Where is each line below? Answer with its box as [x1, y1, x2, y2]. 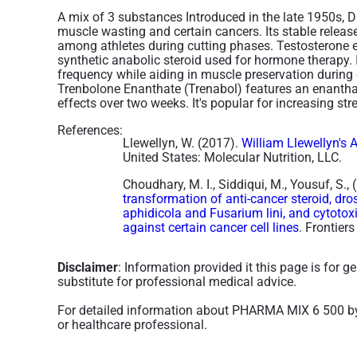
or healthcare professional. [57, 317, 207, 332]
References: [57, 123, 123, 138]
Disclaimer [57, 260, 118, 275]
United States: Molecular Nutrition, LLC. [123, 150, 342, 165]
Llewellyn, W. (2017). [123, 135, 241, 151]
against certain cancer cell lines [123, 220, 299, 235]
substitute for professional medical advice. [57, 274, 296, 289]
